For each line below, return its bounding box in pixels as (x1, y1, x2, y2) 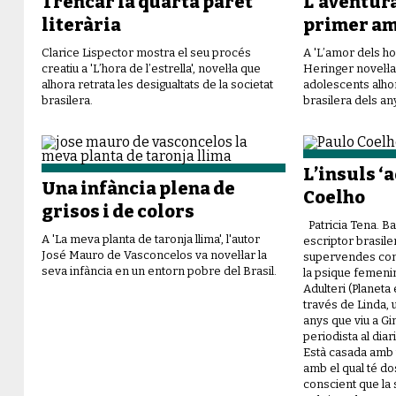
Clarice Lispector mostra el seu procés (42, 46, 251, 60)
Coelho (303, 187, 366, 209)
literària (42, 14, 121, 36)
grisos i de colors (42, 201, 194, 223)
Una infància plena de (42, 178, 235, 200)
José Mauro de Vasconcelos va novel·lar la (42, 248, 267, 263)
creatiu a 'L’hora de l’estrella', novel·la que (42, 62, 261, 76)
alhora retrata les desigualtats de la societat (42, 78, 273, 92)
